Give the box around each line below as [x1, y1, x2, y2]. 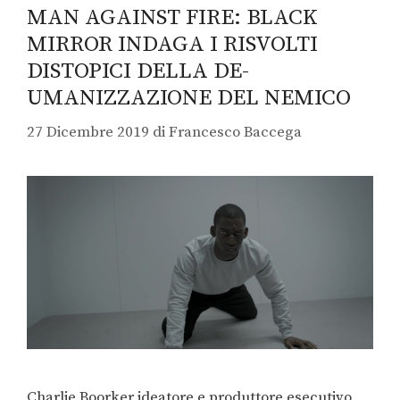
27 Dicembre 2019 [27, 122, 149, 143]
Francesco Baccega [169, 122, 302, 143]
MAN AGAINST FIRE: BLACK [27, 3, 318, 31]
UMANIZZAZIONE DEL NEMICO [27, 83, 351, 112]
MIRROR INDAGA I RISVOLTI [27, 29, 318, 58]
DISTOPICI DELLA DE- [27, 56, 249, 85]
